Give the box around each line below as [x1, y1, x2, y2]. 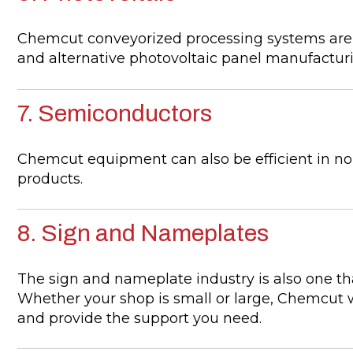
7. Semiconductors [17, 100, 212, 126]
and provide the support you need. [17, 310, 262, 328]
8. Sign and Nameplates [17, 220, 269, 246]
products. [17, 169, 83, 188]
